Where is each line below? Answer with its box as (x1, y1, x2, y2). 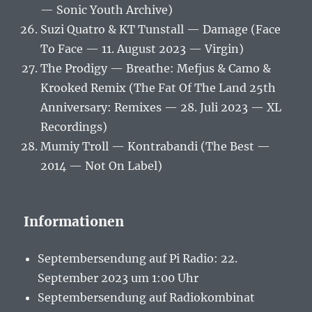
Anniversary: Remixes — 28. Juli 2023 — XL (40, 100, 282, 115)
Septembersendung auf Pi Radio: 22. (38, 251, 238, 266)
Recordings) (40, 120, 108, 134)
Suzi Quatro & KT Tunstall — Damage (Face (40, 22, 281, 37)
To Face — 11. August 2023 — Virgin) (40, 42, 244, 56)
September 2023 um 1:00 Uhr (38, 271, 199, 286)
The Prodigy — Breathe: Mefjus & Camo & (40, 61, 272, 76)
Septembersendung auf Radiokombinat (38, 290, 256, 305)
